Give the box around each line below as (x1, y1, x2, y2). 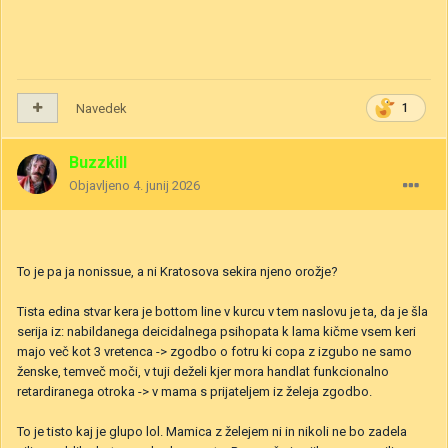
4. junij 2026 (133, 177, 200, 193)
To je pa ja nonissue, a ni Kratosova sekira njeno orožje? (17, 263, 341, 279)
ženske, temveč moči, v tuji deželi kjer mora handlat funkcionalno (17, 363, 389, 379)
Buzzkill (69, 152, 127, 172)
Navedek (76, 100, 127, 116)
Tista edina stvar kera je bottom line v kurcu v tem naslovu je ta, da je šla (17, 303, 428, 319)
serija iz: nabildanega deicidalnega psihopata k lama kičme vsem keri (17, 323, 416, 339)
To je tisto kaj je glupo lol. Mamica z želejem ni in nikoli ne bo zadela (17, 423, 407, 439)
